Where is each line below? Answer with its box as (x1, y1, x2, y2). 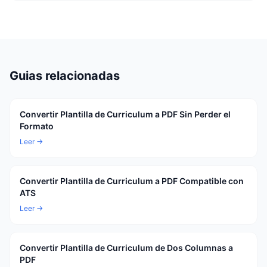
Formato (20, 121, 54, 131)
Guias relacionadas (10, 69, 120, 83)
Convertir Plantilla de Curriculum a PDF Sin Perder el (20, 109, 231, 119)
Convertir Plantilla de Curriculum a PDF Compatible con (20, 176, 244, 186)
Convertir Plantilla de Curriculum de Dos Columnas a (20, 243, 233, 253)
